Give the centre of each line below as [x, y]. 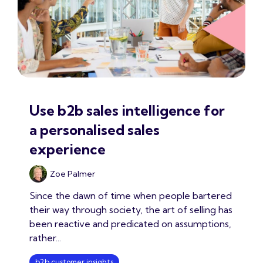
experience [68, 149]
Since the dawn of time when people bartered [131, 195]
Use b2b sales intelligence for [127, 110]
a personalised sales [95, 129]
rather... [45, 237]
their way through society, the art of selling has [131, 209]
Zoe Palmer [73, 173]
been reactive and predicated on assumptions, [130, 223]
